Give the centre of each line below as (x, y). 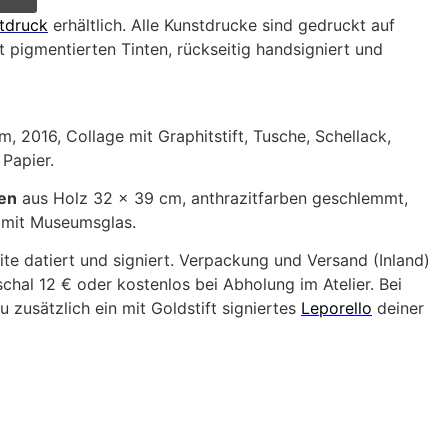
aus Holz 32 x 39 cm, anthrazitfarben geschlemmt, (212, 197)
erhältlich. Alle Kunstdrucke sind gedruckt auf (221, 25)
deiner (398, 308)
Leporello (336, 308)
